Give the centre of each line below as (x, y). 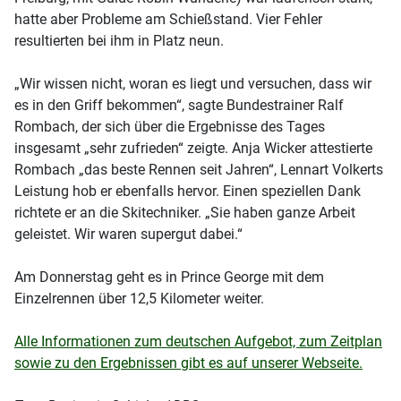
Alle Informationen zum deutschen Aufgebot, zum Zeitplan (198, 341)
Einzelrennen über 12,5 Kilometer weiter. (139, 298)
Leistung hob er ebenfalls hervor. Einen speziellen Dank (188, 191)
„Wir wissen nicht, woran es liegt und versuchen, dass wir (193, 83)
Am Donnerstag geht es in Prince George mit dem (169, 277)
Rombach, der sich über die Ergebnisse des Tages (170, 126)
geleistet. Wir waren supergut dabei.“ (128, 234)
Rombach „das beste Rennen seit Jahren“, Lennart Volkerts (199, 169)
